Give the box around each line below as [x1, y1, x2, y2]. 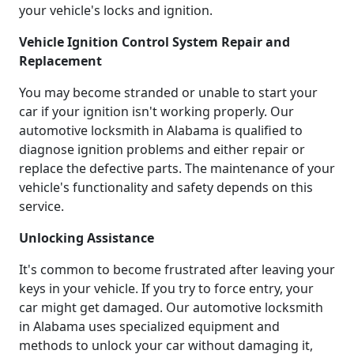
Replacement [19, 52, 102, 70]
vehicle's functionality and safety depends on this [19, 179, 313, 197]
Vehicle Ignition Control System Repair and [19, 33, 290, 51]
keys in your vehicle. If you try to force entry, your [19, 280, 314, 298]
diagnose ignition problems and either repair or [19, 141, 305, 159]
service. [19, 198, 64, 216]
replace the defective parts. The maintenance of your [19, 160, 335, 178]
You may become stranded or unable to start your [19, 84, 318, 102]
